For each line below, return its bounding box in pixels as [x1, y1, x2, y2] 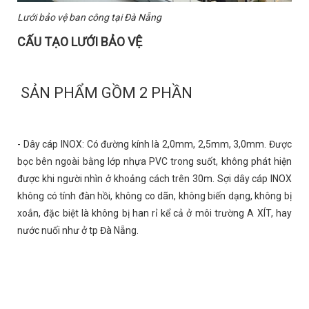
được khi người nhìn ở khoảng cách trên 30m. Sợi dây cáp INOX [17, 172, 292, 184]
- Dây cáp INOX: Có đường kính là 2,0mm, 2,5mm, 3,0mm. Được [17, 138, 292, 150]
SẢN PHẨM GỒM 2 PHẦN [17, 83, 196, 101]
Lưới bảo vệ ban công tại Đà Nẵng [17, 12, 161, 23]
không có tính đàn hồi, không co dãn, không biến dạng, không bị [17, 190, 292, 201]
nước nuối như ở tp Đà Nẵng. [17, 224, 141, 236]
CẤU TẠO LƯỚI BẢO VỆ [17, 34, 145, 49]
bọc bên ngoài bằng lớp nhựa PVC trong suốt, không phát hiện [17, 155, 292, 167]
